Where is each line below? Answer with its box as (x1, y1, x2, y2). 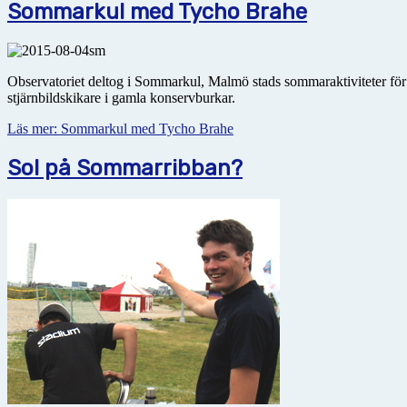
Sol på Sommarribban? (7, 154, 243, 181)
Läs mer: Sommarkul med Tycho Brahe (7, 121, 233, 137)
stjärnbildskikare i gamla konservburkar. (7, 90, 239, 106)
